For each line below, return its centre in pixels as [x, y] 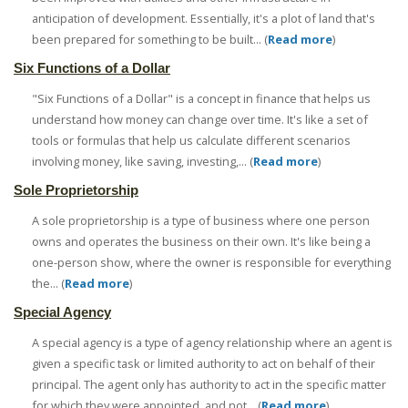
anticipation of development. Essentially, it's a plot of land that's [204, 19]
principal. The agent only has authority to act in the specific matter [209, 385]
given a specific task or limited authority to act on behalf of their [204, 364]
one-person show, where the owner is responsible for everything [211, 263]
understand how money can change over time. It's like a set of [200, 120]
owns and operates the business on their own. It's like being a [201, 242]
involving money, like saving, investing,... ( [143, 162]
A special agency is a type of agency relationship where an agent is [212, 343]
